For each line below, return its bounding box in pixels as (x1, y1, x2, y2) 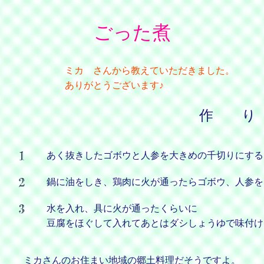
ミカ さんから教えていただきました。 (64, 65, 235, 75)
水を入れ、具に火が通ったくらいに (46, 203, 197, 213)
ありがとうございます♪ (64, 80, 164, 90)
